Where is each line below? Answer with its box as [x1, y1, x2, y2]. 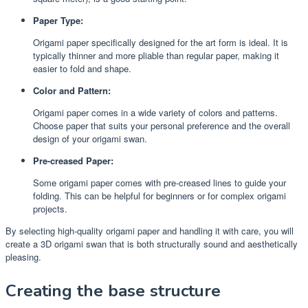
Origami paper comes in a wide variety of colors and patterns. [33, 105, 278, 119]
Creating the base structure [5, 279, 221, 302]
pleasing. [5, 250, 41, 263]
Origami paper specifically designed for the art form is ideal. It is [33, 35, 288, 49]
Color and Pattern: [33, 83, 111, 97]
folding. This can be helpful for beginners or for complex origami [33, 188, 286, 202]
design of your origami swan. [33, 131, 147, 145]
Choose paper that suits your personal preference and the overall [33, 118, 290, 132]
